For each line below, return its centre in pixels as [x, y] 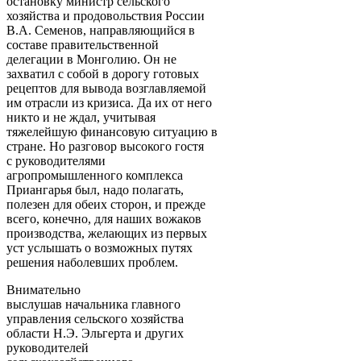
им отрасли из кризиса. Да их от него [109, 102]
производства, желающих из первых [107, 233]
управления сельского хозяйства [95, 318]
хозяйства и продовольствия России [106, 15]
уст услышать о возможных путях [100, 247]
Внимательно [44, 289]
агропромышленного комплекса [95, 175]
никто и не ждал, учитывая [81, 117]
